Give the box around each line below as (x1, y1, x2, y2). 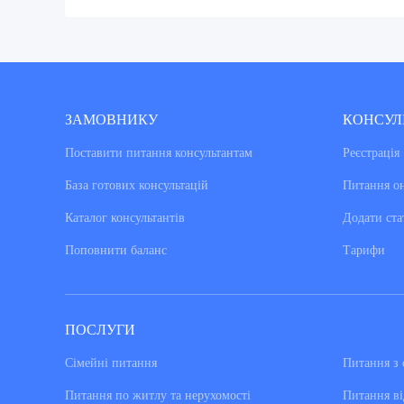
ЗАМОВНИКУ (65, 112, 158, 128)
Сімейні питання (65, 356, 157, 371)
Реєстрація (342, 146, 399, 161)
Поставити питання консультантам (65, 146, 252, 161)
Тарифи (342, 243, 385, 258)
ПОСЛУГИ (65, 322, 135, 338)
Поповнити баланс (65, 243, 167, 258)
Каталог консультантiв (65, 211, 185, 225)
